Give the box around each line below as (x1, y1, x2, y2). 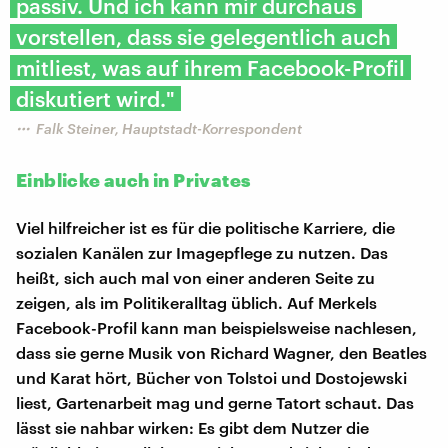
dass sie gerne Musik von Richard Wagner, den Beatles (16, 342, 427, 362)
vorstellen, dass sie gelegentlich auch (16, 23, 391, 49)
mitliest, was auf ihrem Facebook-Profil (16, 54, 405, 80)
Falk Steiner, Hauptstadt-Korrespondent (36, 119, 302, 137)
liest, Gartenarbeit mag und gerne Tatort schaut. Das (16, 392, 414, 412)
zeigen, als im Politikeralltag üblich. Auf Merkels (16, 292, 377, 312)
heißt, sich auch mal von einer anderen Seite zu (16, 267, 375, 287)
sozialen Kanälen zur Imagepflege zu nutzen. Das (16, 242, 388, 262)
